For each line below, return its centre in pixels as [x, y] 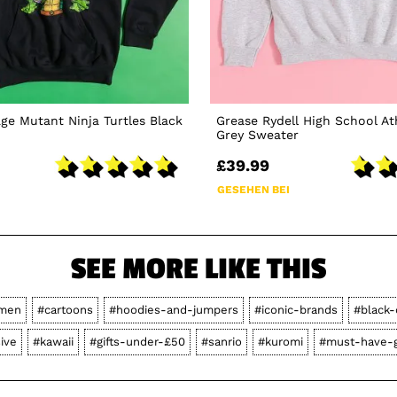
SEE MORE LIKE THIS [198, 270]
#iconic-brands [296, 310]
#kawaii [53, 342]
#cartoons [65, 310]
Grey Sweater [257, 135]
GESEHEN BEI [253, 190]
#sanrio [222, 342]
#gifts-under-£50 [137, 342]
